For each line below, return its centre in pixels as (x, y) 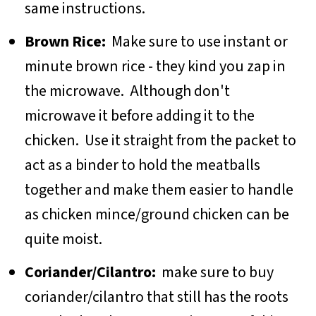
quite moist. (65, 239)
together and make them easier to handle (159, 189)
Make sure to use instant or (196, 41)
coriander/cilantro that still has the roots (156, 297)
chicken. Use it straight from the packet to (160, 140)
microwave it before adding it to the (139, 115)
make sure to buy (214, 272)
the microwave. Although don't (127, 91)
